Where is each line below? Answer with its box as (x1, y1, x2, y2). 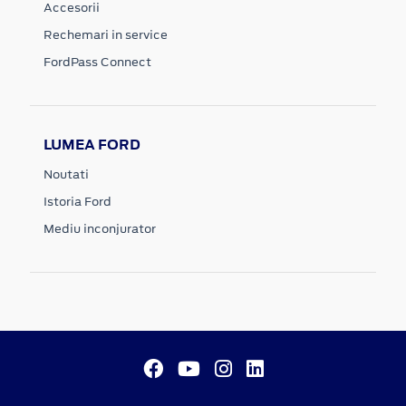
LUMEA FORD (43, 135, 140, 154)
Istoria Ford (43, 193, 111, 210)
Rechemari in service (43, 26, 168, 43)
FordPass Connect (43, 53, 151, 71)
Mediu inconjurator (43, 220, 156, 237)
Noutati (43, 166, 89, 183)
